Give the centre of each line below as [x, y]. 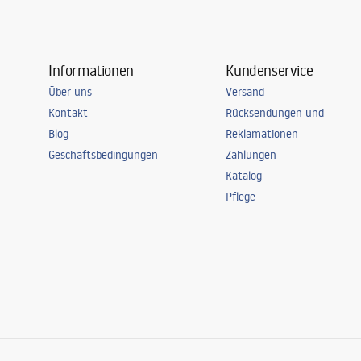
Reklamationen [262, 134]
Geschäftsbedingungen [103, 155]
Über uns [70, 92]
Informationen [91, 70]
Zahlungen [251, 155]
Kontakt [68, 113]
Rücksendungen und [275, 113]
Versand [245, 92]
